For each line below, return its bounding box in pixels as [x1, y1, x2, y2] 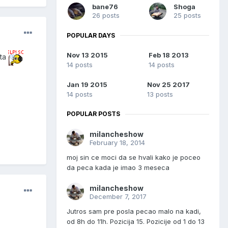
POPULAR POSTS [67, 110, 120, 118]
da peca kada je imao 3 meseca [67, 163, 176, 172]
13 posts [147, 90, 173, 99]
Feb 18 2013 [149, 51, 189, 60]
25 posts [174, 11, 201, 19]
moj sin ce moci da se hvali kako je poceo [67, 153, 201, 162]
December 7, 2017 [90, 192, 147, 201]
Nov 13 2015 [67, 51, 108, 60]
